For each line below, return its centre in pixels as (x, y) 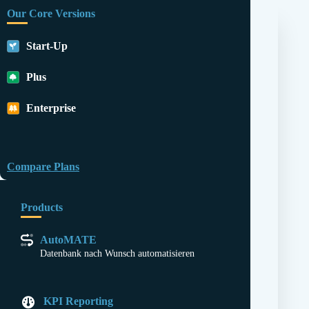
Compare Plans (43, 167)
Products (42, 207)
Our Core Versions (51, 13)
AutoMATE (68, 240)
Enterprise (51, 108)
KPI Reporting (78, 301)
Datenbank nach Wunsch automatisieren (117, 253)
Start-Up (47, 46)
